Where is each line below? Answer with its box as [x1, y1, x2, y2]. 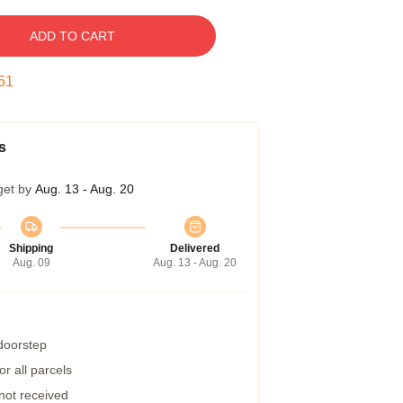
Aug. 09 [12, 256, 50, 269]
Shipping [9, 242, 53, 255]
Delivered [170, 242, 219, 255]
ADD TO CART [29, 29, 115, 43]
